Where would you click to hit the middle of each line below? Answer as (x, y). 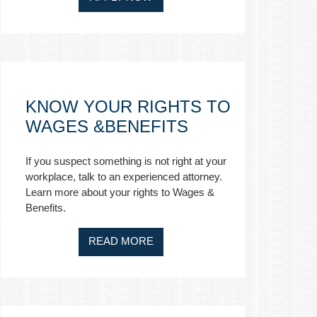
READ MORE (121, 241)
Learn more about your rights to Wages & (120, 192)
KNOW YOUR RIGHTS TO (128, 106)
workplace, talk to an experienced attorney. (124, 177)
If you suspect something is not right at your (126, 161)
